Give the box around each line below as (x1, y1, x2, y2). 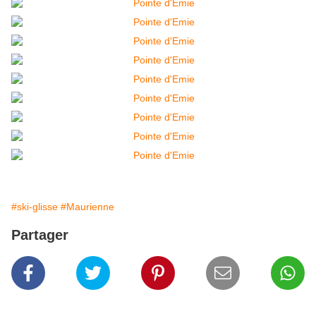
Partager (11, 227, 68, 243)
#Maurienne (61, 201, 114, 213)
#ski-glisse (11, 201, 58, 213)
